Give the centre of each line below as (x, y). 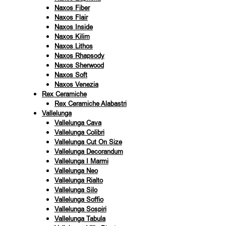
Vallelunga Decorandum (89, 151)
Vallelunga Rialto (78, 180)
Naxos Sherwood (79, 65)
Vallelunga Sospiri (80, 209)
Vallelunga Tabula (80, 218)
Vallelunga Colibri (79, 132)
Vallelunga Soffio (79, 199)
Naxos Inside (73, 27)
